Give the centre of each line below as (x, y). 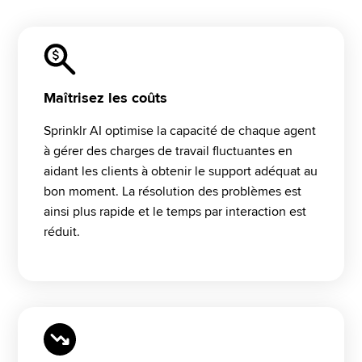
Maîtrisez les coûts (105, 98)
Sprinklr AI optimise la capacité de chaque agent (180, 131)
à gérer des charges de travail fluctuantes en (168, 151)
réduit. (63, 232)
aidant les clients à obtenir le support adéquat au (181, 171)
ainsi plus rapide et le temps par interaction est (175, 212)
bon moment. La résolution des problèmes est (173, 192)
